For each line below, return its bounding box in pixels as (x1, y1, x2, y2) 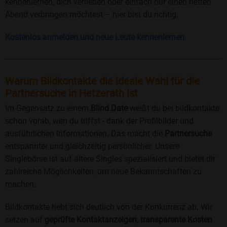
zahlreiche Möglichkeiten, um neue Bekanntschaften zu (5, 166, 202, 176)
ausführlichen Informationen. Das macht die (5, 128, 165, 138)
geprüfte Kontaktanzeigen (45, 214, 137, 224)
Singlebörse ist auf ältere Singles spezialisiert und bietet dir (5, 154, 215, 164)
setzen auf (5, 214, 45, 224)
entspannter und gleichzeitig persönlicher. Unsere (5, 141, 179, 151)
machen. (5, 179, 36, 189)
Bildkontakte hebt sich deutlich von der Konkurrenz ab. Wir (5, 202, 212, 212)
